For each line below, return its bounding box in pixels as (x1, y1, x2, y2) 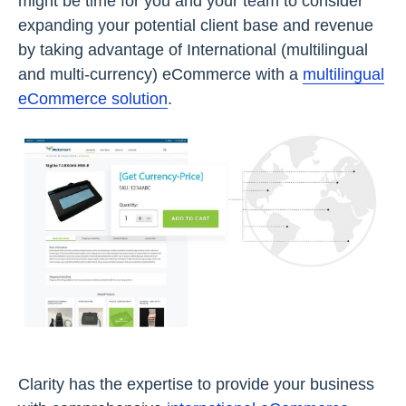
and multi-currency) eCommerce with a (18, 64, 303, 83)
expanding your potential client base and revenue (18, 15, 373, 34)
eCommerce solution (18, 89, 168, 108)
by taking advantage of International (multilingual (18, 40, 368, 59)
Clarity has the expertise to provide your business (18, 374, 374, 393)
